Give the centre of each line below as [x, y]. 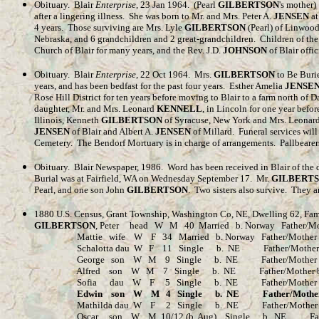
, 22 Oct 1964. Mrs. [175, 74]
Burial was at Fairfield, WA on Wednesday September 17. [143, 178]
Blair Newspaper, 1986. [119, 167]
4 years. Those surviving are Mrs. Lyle [109, 27]
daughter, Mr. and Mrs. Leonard [95, 109]
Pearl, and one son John [80, 190]
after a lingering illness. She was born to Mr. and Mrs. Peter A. [154, 16]
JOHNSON [245, 50]
